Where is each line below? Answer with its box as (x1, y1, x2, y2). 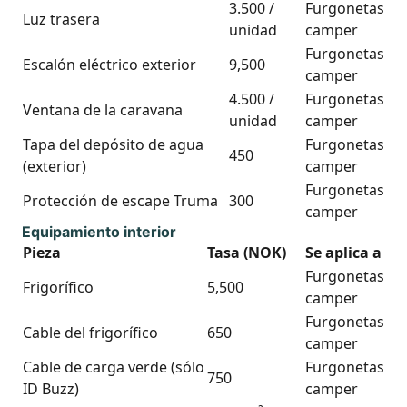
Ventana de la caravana (23, 100, 183, 120)
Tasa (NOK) (207, 243, 286, 263)
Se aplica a (305, 243, 382, 263)
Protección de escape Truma (23, 191, 218, 211)
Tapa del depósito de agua (23, 134, 203, 154)
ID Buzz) (23, 379, 79, 399)
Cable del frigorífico (23, 323, 158, 342)
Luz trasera (23, 9, 100, 29)
